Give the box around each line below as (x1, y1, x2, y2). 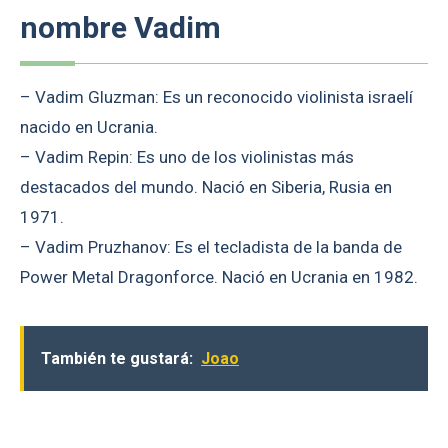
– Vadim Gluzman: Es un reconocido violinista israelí (20, 86, 413, 107)
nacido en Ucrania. (20, 116, 158, 137)
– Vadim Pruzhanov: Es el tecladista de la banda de (20, 236, 402, 257)
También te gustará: (41, 348, 193, 368)
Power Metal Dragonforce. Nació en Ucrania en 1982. (20, 266, 418, 287)
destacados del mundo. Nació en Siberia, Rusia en (20, 176, 392, 197)
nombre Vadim (20, 9, 221, 45)
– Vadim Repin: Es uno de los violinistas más (20, 146, 354, 167)
